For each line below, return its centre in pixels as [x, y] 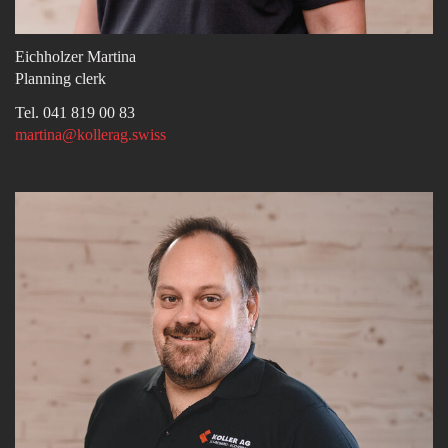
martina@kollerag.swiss [90, 135]
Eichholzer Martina [75, 57]
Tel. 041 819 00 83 [75, 113]
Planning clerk [60, 79]
